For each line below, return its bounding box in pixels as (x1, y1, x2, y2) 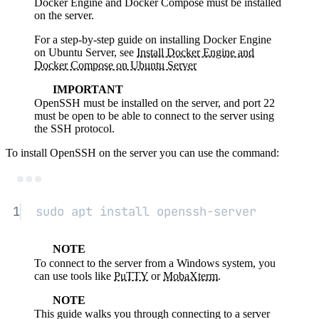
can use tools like (34, 269, 114, 282)
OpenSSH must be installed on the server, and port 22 (34, 97, 275, 110)
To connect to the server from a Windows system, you (34, 256, 276, 269)
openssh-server (156, 202, 256, 219)
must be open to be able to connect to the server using (34, 110, 274, 122)
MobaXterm (163, 269, 218, 282)
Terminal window (158, 179, 244, 194)
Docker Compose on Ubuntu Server (34, 58, 197, 71)
